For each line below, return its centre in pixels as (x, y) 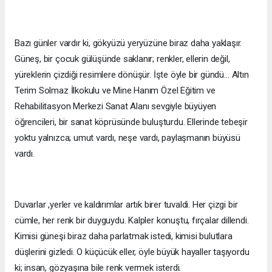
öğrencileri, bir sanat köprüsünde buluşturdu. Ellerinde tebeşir (131, 122)
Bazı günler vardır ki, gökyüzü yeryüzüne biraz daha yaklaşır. (128, 43)
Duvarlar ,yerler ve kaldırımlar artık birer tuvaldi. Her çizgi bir (126, 205)
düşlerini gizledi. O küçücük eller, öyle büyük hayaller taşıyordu (132, 252)
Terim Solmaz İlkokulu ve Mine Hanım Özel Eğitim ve (115, 91)
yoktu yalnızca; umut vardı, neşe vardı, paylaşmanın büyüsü (127, 138)
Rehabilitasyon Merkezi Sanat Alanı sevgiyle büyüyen (116, 107)
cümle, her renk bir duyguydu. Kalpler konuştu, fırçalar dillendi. (132, 221)
